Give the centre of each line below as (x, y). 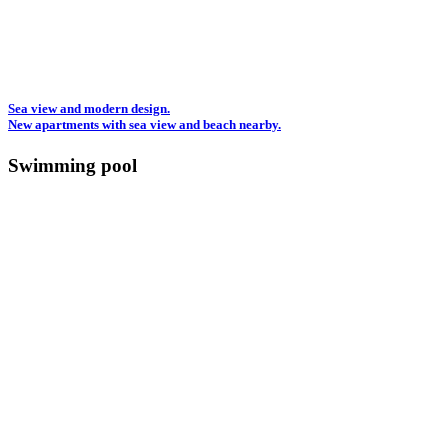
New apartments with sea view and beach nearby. (144, 125)
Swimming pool (72, 166)
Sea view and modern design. (89, 109)
